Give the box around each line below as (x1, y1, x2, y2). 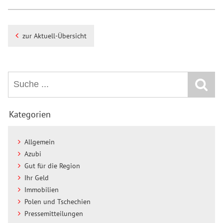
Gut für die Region (24, 161, 80, 170)
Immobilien (24, 185, 59, 194)
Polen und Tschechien (24, 197, 91, 206)
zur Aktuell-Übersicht (22, 31, 87, 40)
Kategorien (8, 108, 51, 120)
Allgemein (24, 137, 55, 146)
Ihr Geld (24, 173, 49, 182)
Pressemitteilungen (24, 209, 83, 218)
